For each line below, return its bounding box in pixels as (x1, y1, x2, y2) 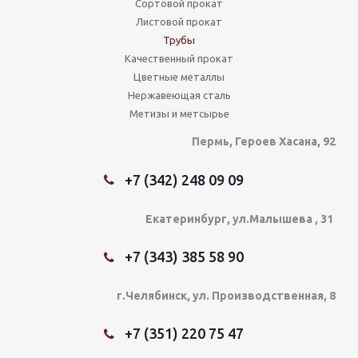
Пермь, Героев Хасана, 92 (192, 135, 336, 149)
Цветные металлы (133, 71, 225, 82)
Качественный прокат (125, 53, 233, 64)
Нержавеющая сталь (127, 89, 231, 101)
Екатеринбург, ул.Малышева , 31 (145, 212, 336, 225)
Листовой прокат (136, 16, 222, 27)
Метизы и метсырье (129, 108, 229, 119)
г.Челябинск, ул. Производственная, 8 (117, 288, 336, 302)
